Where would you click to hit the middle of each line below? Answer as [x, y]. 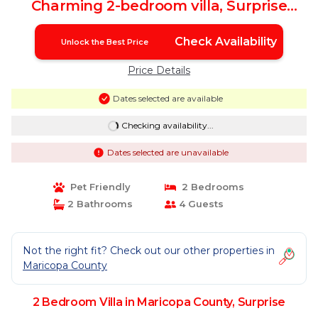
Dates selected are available [168, 98]
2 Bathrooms [98, 204]
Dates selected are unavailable [168, 152]
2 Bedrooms [210, 187]
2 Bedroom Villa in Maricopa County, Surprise [159, 302]
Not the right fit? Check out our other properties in [149, 251]
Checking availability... [167, 125]
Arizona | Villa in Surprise [159, 21]
